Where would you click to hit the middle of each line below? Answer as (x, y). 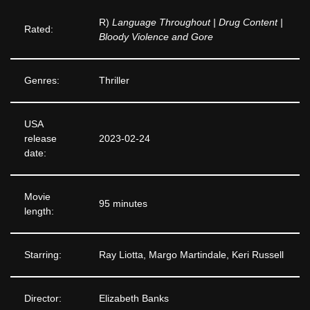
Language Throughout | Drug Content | (198, 23)
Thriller (114, 81)
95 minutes (123, 204)
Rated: (39, 30)
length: (39, 212)
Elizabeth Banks (134, 299)
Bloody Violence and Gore (156, 37)
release (40, 139)
